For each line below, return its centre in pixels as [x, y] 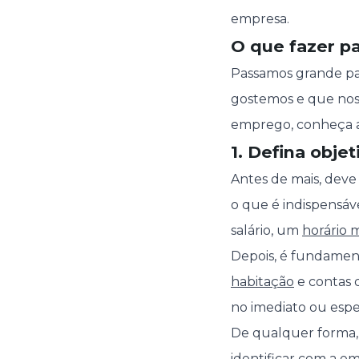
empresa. [260, 19]
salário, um [266, 231]
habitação [262, 282]
